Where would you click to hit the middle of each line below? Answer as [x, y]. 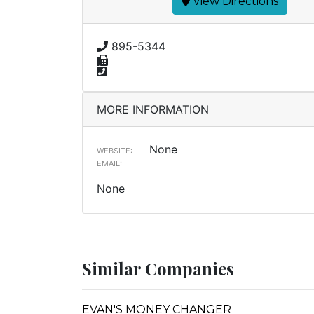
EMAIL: [109, 163]
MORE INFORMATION [153, 109]
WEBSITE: [115, 151]
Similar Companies [158, 268]
